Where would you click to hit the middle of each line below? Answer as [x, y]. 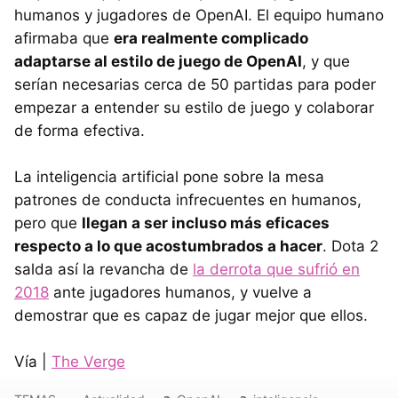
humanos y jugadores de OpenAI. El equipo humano [199, 16]
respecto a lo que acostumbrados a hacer [168, 247]
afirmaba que [64, 39]
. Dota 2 [350, 247]
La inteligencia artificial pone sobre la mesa [169, 177]
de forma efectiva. [80, 131]
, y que [326, 62]
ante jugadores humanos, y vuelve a [180, 293]
